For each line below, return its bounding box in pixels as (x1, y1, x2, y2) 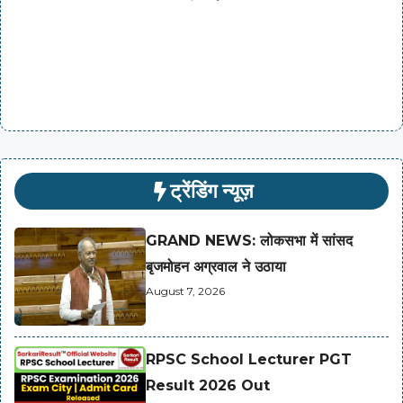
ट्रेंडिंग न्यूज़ (170, 179, 253, 204)
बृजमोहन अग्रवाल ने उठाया (145, 258, 286, 276)
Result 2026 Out (145, 377, 270, 395)
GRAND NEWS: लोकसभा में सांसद (145, 232, 353, 250)
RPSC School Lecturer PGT (145, 351, 352, 369)
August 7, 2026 (145, 284, 225, 299)
